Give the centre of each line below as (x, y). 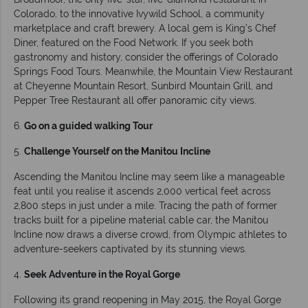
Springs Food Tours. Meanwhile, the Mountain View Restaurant (153, 71)
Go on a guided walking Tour (88, 125)
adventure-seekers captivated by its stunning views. (130, 249)
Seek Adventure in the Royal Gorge (102, 274)
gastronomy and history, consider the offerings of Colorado (146, 57)
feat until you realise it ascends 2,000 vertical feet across (142, 191)
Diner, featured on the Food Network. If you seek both (133, 42)
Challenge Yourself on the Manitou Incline (117, 151)
